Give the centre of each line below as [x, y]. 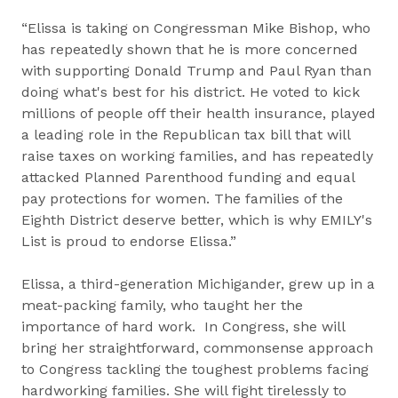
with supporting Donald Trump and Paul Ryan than [196, 71]
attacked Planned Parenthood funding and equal [188, 177]
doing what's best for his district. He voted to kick [191, 92]
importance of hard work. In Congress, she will [183, 326]
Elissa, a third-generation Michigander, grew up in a [198, 284]
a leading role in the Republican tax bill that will [186, 135]
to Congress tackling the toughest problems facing [195, 369]
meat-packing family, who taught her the [162, 305]
